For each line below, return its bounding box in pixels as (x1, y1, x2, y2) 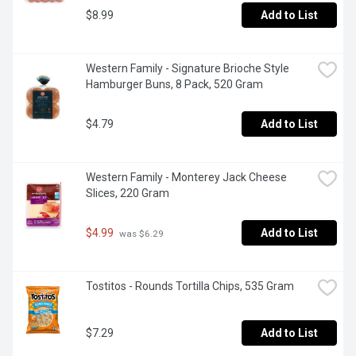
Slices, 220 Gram (86, 187, 169, 200)
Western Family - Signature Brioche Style (86, 62, 289, 75)
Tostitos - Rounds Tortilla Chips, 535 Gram (86, 280, 294, 293)
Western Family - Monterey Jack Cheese (86, 171, 287, 184)
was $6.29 (117, 227, 164, 239)
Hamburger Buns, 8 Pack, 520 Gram (86, 78, 263, 91)
